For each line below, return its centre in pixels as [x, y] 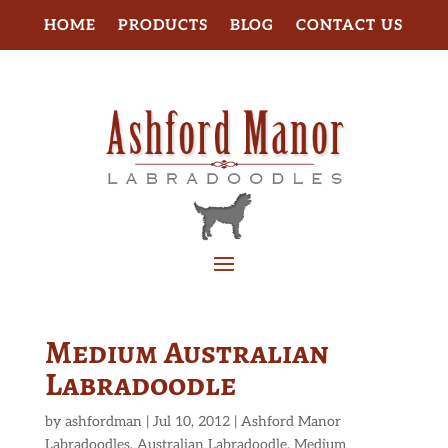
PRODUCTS [163, 25]
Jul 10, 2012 [191, 422]
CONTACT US [350, 25]
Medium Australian [186, 352]
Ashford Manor [290, 422]
